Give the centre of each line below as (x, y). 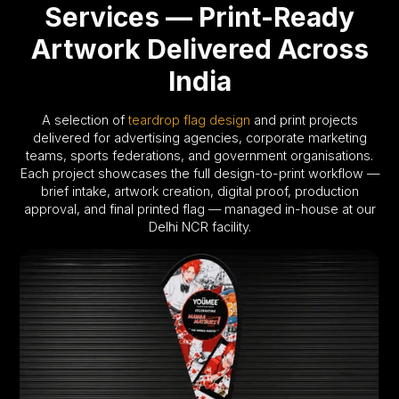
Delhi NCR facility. (199, 227)
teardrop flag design (189, 120)
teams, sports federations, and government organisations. (199, 156)
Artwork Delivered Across (199, 49)
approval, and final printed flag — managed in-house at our (199, 209)
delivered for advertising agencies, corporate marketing (199, 138)
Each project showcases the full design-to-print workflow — (199, 174)
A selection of (85, 120)
